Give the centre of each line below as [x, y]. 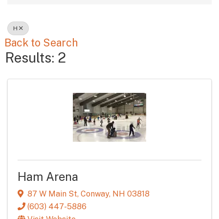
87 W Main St [52, 194]
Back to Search [41, 43]
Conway [95, 194]
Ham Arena [48, 177]
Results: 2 [35, 58]
